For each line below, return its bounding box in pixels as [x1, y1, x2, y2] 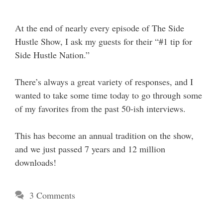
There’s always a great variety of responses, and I [15, 76, 193, 88]
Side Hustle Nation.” [15, 49, 90, 61]
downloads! [15, 156, 56, 168]
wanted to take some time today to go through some [15, 89, 202, 101]
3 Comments [29, 189, 75, 201]
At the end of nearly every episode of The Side [15, 22, 184, 34]
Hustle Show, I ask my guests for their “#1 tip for [15, 35, 192, 47]
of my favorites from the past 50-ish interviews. [15, 103, 186, 114]
